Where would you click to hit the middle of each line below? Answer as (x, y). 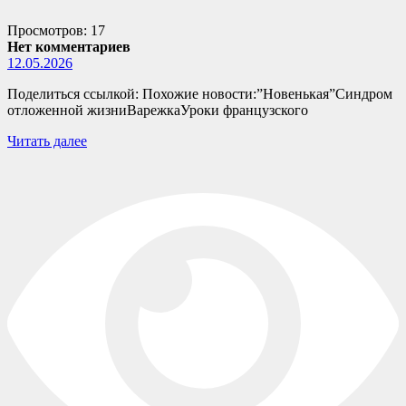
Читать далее (47, 140)
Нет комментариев (69, 46)
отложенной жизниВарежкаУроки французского (158, 110)
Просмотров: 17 (56, 30)
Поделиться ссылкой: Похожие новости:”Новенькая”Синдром (200, 93)
